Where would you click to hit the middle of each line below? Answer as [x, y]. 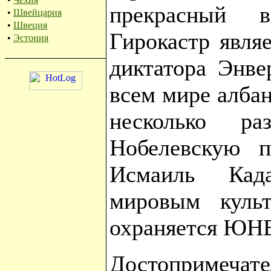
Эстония [31, 38]
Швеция [30, 25]
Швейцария [38, 12]
